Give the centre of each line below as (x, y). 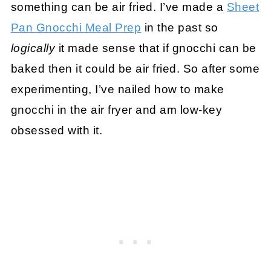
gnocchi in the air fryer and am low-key (116, 109)
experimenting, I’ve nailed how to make (117, 89)
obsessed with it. (57, 130)
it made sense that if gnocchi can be (156, 48)
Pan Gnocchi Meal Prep (76, 27)
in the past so (180, 27)
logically (33, 48)
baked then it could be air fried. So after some (135, 68)
